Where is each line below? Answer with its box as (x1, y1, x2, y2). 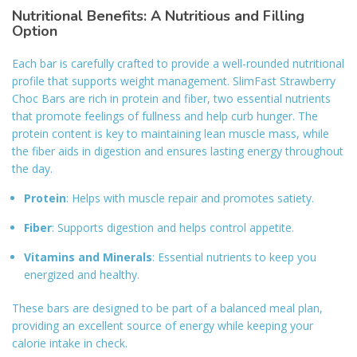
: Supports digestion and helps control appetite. (52, 219, 294, 235)
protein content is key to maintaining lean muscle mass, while (12, 125, 329, 141)
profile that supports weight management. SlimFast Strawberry (12, 73, 335, 88)
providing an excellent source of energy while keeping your (12, 317, 313, 333)
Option (12, 21, 57, 41)
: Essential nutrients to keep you (152, 249, 316, 265)
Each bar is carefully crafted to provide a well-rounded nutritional (12, 55, 344, 71)
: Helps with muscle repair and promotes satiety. (66, 190, 314, 206)
